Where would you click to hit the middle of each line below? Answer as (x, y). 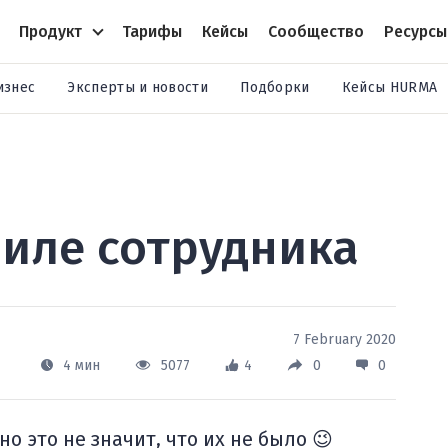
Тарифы (151, 31)
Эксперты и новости (138, 87)
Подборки (275, 87)
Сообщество (315, 31)
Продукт (50, 31)
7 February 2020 (344, 339)
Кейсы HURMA (389, 87)
